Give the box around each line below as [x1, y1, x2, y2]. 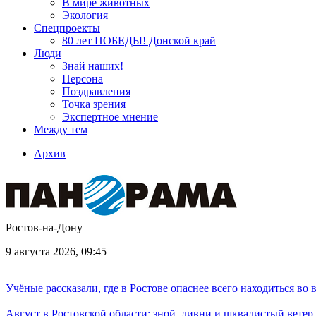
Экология [62, 9, 108, 21]
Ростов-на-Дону [6, 221, 83, 233]
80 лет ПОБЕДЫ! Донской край [62, 35, 216, 47]
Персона [62, 73, 103, 85]
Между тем [34, 123, 87, 135]
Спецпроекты [34, 22, 100, 34]
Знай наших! [62, 60, 123, 72]
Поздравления [62, 85, 130, 97]
